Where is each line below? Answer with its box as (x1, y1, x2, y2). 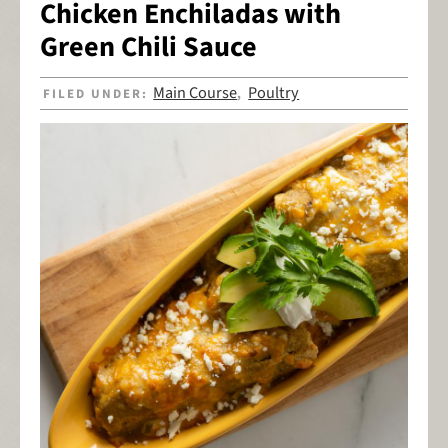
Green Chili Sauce (40, 27, 257, 68)
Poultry (248, 81, 300, 106)
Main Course (153, 81, 238, 106)
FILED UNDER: (43, 85, 154, 104)
